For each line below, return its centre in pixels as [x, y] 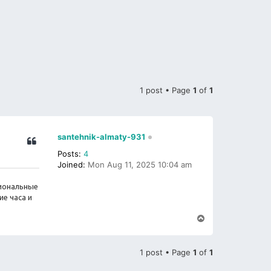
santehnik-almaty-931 [102, 136]
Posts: [70, 153]
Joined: [72, 164]
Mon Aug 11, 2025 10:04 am [139, 164]
